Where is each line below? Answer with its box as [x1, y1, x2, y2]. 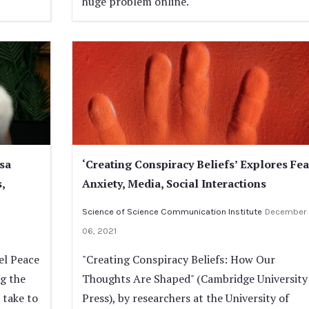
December [264, 206, 306, 217]
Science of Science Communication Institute [81, 206, 262, 217]
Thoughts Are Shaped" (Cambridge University [81, 270, 308, 286]
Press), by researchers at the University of [81, 290, 289, 306]
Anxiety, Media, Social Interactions [81, 175, 266, 191]
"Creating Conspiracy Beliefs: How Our [81, 251, 275, 267]
